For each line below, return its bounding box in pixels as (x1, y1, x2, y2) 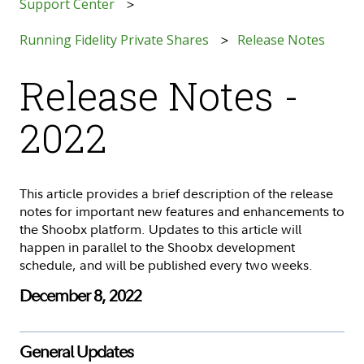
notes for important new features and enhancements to (19, 201, 344, 220)
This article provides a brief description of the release (19, 184, 333, 202)
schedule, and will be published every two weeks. (19, 255, 316, 274)
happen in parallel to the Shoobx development (19, 237, 295, 256)
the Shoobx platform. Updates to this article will (19, 219, 301, 238)
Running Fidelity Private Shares (19, 31, 209, 50)
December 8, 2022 (19, 284, 141, 306)
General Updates (19, 340, 133, 362)
